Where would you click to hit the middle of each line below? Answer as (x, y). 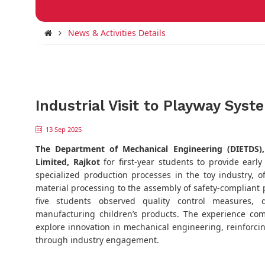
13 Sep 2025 (64, 130)
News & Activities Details (117, 33)
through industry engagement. (97, 240)
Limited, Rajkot (68, 162)
